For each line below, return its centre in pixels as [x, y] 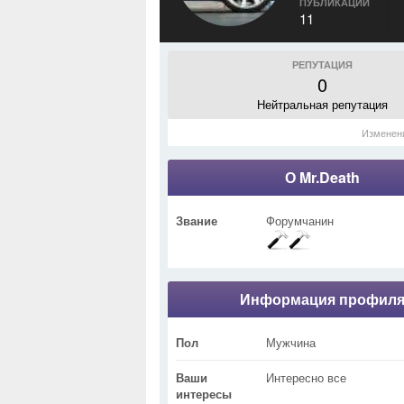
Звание [197, 220]
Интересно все [306, 377]
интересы [204, 394]
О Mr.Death [322, 177]
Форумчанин [300, 220]
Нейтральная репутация [322, 104]
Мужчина [291, 342]
